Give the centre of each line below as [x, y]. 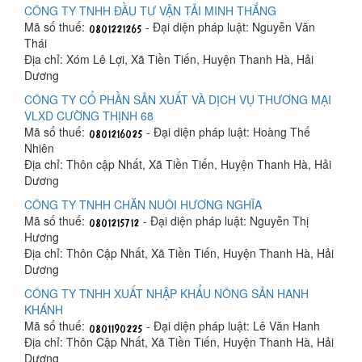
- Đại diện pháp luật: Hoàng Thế [227, 132]
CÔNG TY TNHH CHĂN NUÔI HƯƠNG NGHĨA [143, 205]
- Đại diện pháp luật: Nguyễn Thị [224, 221]
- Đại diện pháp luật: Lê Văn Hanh [232, 326]
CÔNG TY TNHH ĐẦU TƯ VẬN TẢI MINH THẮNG [150, 11]
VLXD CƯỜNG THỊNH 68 [89, 116]
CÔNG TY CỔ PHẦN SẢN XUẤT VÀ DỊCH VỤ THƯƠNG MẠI [178, 100]
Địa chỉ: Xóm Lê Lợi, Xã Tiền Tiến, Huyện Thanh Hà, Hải [169, 59]
